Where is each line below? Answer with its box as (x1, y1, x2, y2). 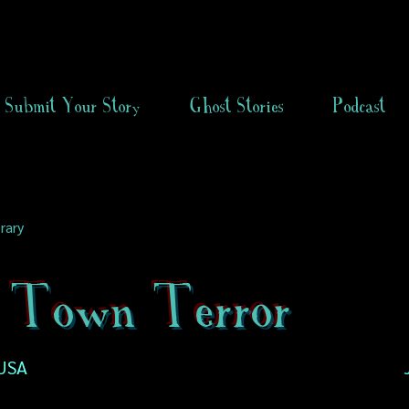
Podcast (333, 94, 386, 117)
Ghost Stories (190, 94, 284, 117)
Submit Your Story (5, 94, 141, 117)
